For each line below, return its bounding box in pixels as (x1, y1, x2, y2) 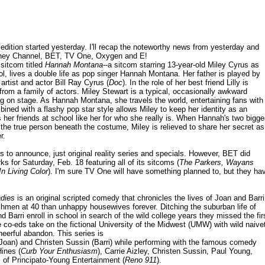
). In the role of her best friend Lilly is (122, 78, 248, 88)
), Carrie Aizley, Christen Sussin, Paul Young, (98, 247, 253, 256)
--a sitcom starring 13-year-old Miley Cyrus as (103, 60, 259, 70)
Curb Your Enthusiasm (21, 247, 98, 256)
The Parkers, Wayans (179, 158, 254, 167)
